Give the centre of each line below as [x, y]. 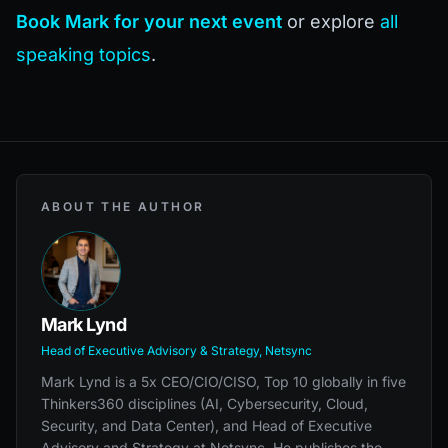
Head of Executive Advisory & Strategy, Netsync [176, 350]
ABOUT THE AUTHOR [123, 206]
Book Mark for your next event [149, 21]
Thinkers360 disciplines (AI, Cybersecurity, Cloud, [204, 403]
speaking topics [83, 54]
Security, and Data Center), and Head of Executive [206, 425]
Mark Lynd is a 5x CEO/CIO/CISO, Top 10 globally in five [223, 381]
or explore [331, 21]
